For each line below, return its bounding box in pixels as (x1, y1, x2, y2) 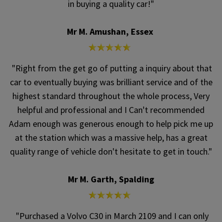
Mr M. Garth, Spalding (68, 173, 154, 185)
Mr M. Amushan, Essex (67, 26, 155, 38)
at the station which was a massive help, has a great (14, 132, 208, 144)
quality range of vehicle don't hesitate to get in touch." (10, 146, 212, 158)
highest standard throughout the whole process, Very (12, 90, 210, 102)
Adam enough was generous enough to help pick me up (9, 118, 213, 130)
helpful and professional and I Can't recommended (17, 104, 205, 116)
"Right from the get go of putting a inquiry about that (10, 62, 212, 74)
